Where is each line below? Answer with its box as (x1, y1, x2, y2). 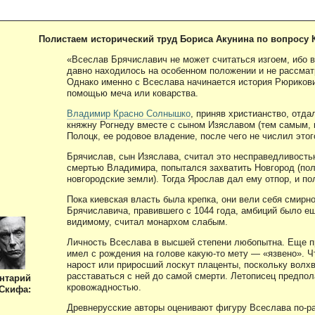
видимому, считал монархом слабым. (67, 216, 228, 227)
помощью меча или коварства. (67, 87, 198, 98)
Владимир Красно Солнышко (67, 108, 191, 119)
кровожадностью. (67, 281, 141, 292)
